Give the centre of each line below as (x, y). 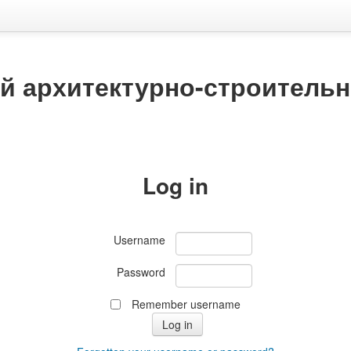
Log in (175, 185)
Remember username (186, 304)
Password (141, 272)
